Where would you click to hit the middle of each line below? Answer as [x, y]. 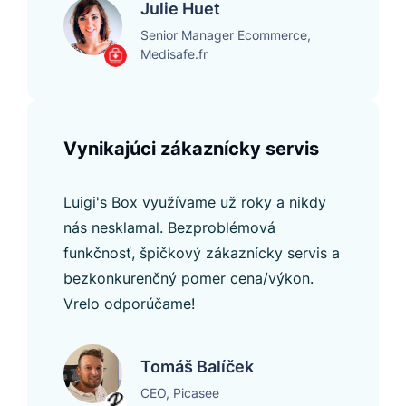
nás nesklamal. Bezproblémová [169, 228]
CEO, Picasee [180, 393]
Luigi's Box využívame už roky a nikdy [195, 203]
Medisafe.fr [174, 54]
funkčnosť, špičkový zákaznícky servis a [202, 253]
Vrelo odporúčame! [129, 304]
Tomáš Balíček [197, 367]
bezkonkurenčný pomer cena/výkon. [188, 279]
